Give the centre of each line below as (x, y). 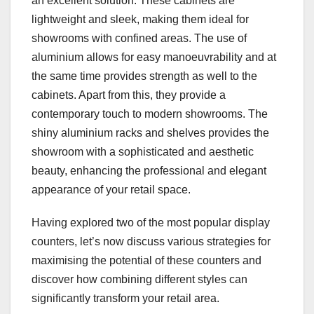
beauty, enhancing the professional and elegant (149, 171)
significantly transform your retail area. (125, 299)
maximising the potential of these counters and (146, 261)
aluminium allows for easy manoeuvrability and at (154, 57)
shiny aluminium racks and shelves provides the (150, 133)
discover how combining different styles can (139, 280)
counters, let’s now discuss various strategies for (151, 242)
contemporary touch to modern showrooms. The (150, 114)
